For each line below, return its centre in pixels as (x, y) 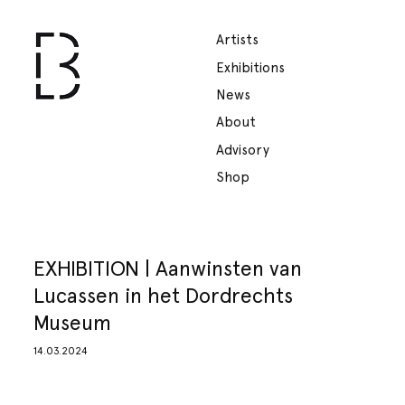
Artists (237, 40)
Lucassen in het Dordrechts (164, 295)
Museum (73, 322)
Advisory (243, 150)
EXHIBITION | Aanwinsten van (168, 268)
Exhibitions (250, 67)
